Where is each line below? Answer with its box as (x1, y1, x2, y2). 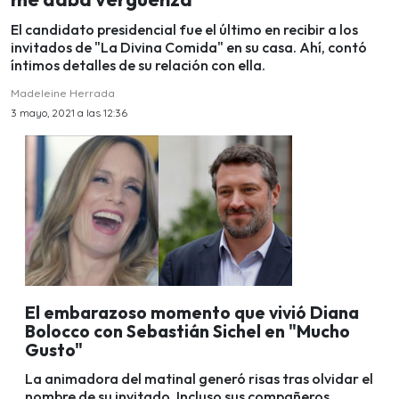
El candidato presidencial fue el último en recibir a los (11, 20, 358, 39)
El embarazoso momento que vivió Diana (25, 301, 359, 323)
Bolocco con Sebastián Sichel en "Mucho (25, 320, 350, 342)
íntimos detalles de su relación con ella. (11, 56, 265, 75)
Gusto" (25, 338, 83, 361)
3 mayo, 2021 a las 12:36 (11, 106, 127, 120)
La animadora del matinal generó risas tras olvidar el (25, 370, 373, 388)
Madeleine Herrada (11, 86, 115, 101)
